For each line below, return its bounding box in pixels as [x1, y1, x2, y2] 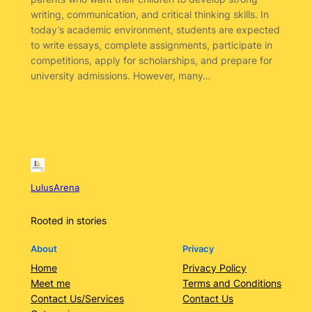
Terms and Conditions [182, 276, 282, 289]
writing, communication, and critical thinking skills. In [30, 8, 269, 20]
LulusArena [30, 182, 79, 194]
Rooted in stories [30, 214, 107, 227]
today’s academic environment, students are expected [30, 23, 280, 36]
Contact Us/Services [30, 292, 124, 304]
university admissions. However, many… [30, 69, 211, 81]
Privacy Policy [182, 261, 247, 274]
